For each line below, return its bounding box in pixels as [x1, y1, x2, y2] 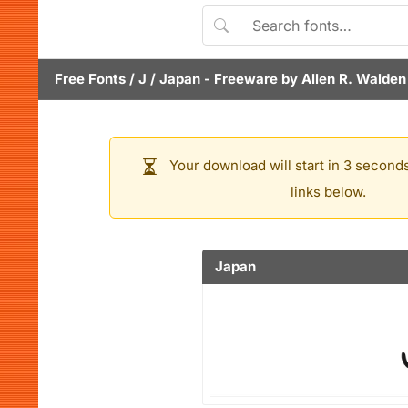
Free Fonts [55, 70, 126, 87]
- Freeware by [200, 70, 301, 87]
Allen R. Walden [301, 70, 406, 87]
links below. [290, 183, 366, 200]
